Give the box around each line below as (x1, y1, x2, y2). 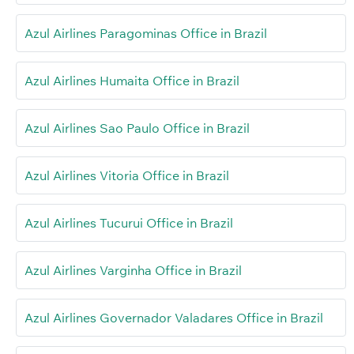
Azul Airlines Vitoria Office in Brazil (24, 167, 229, 183)
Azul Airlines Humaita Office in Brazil (24, 72, 239, 88)
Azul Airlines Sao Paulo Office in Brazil (24, 119, 250, 136)
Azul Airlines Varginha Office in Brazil (24, 262, 242, 278)
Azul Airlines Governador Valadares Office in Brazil (24, 309, 323, 326)
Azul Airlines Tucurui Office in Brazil (24, 214, 233, 231)
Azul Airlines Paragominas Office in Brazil (24, 24, 267, 41)
